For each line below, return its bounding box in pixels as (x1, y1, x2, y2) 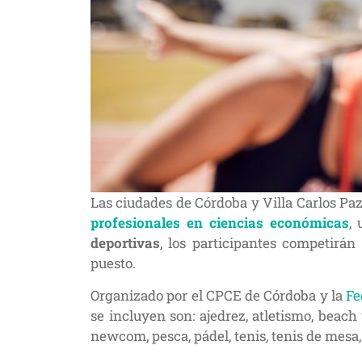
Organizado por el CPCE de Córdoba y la (90, 286, 343, 305)
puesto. (90, 254, 136, 272)
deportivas (90, 234, 160, 252)
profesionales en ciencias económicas (90, 213, 349, 232)
